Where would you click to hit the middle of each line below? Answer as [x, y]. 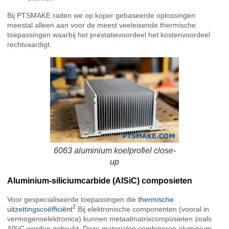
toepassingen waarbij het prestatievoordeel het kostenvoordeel [109, 35]
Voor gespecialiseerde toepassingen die [73, 199]
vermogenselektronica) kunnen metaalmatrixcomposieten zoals [109, 219]
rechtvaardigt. [29, 45]
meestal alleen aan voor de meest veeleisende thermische [101, 25]
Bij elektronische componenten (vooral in [142, 209]
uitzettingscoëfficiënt [40, 209]
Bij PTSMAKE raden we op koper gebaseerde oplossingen [101, 16]
